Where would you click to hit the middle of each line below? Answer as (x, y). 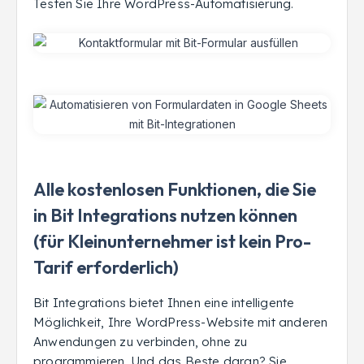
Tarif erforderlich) (106, 267)
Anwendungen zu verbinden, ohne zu (141, 342)
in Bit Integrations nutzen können (165, 215)
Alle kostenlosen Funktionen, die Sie (175, 189)
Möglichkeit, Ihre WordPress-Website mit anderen (181, 322)
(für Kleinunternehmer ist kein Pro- (172, 241)
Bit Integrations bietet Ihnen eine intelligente (164, 303)
